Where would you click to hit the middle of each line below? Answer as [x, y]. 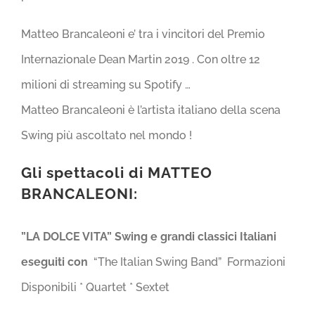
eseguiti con [56, 262]
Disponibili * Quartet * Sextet [95, 287]
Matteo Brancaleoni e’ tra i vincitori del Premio [143, 34]
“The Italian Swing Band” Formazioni [188, 262]
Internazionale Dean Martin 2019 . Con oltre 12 [141, 59]
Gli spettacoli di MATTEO [117, 172]
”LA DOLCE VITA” [68, 236]
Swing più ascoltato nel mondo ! [107, 135]
